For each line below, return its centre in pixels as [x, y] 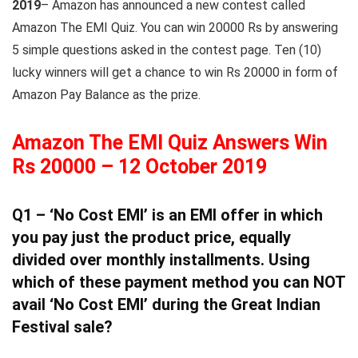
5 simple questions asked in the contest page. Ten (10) [167, 50]
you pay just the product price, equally [151, 237]
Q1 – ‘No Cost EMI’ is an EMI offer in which [167, 215]
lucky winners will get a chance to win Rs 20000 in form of [175, 72]
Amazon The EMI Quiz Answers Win [170, 143]
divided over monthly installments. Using [161, 260]
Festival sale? [62, 327]
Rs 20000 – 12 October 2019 [139, 167]
